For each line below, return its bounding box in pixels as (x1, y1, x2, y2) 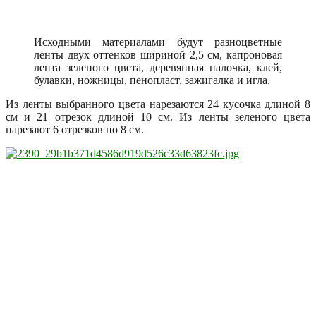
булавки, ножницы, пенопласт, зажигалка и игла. (34, 73, 270, 86)
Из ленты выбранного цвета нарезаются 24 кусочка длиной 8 (6, 97, 310, 110)
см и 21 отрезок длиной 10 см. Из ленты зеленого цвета (6, 110, 310, 123)
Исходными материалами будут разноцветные (34, 35, 282, 48)
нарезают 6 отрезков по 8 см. (6, 123, 144, 135)
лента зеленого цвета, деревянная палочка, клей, (34, 61, 282, 73)
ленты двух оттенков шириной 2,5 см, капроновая (34, 48, 282, 61)
